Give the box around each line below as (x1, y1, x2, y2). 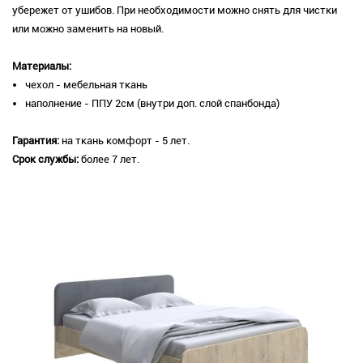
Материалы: (12, 60, 74, 73)
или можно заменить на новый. (12, 23, 164, 36)
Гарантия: (12, 135, 62, 147)
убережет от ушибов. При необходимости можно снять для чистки (12, 4, 337, 17)
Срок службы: (12, 153, 79, 166)
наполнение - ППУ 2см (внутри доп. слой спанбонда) (25, 97, 280, 110)
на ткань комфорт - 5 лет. (62, 135, 190, 147)
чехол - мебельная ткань (25, 79, 147, 92)
